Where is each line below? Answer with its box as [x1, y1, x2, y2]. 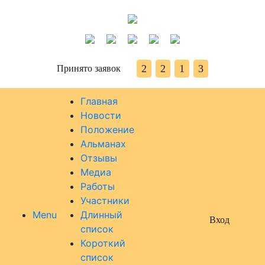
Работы [80, 180, 115, 192]
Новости [80, 109, 121, 121]
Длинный [80, 209, 122, 221]
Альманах [80, 138, 126, 150]
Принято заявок [57, 63, 121, 73]
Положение [80, 124, 134, 135]
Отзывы [80, 152, 117, 164]
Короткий [80, 237, 125, 249]
